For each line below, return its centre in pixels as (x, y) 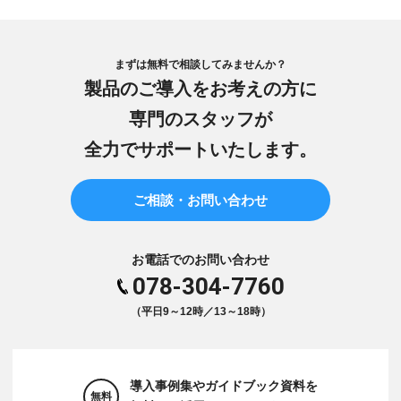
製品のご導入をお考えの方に (200, 88)
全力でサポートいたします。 (200, 149)
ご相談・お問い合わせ (200, 200)
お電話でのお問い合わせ (200, 259)
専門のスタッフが (200, 119)
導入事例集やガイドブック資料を (224, 385)
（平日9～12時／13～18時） (200, 311)
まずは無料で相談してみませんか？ (200, 64)
